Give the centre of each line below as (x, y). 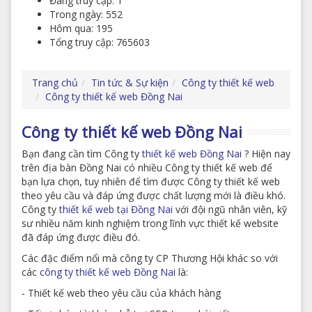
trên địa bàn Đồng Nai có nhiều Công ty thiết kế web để (147, 167)
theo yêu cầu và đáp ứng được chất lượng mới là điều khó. (154, 195)
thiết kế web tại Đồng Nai (116, 209)
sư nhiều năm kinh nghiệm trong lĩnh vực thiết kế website (150, 223)
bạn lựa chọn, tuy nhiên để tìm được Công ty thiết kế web (151, 181)
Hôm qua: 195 (81, 28)
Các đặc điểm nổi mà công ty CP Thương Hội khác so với (150, 258)
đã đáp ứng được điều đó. (81, 237)
